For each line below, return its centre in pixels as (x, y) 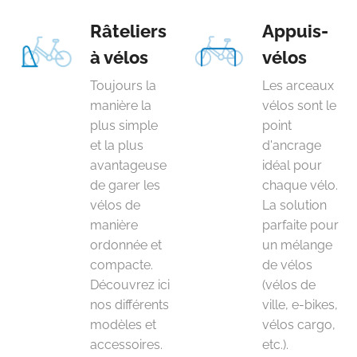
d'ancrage (292, 145)
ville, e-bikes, (300, 305)
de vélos (287, 265)
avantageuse (128, 165)
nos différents (129, 305)
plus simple (124, 126)
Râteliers (128, 31)
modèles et (123, 325)
